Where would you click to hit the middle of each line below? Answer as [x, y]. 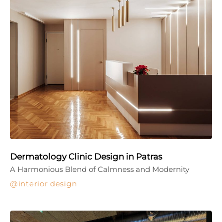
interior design [48, 183]
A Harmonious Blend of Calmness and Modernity [100, 169]
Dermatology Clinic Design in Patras [86, 156]
